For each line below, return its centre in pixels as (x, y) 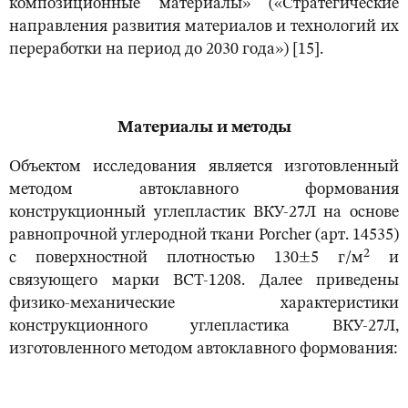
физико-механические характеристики (204, 304)
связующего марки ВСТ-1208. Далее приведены (204, 281)
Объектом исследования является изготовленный (204, 167)
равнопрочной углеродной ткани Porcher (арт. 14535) (204, 235)
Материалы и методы (204, 128)
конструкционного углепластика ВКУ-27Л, (204, 326)
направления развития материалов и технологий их (204, 27)
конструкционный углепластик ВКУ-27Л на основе (204, 213)
